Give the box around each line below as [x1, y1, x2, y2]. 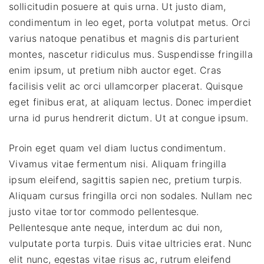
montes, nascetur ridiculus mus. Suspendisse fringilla [9, 48, 253, 61]
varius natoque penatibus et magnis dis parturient [9, 32, 240, 45]
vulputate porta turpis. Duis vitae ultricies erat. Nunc [9, 237, 252, 250]
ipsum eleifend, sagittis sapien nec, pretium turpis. [9, 174, 242, 186]
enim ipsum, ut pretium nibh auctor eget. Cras [9, 64, 222, 77]
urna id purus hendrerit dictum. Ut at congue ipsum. [9, 112, 249, 124]
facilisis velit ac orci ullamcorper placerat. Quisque [9, 80, 243, 93]
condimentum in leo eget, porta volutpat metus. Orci [9, 16, 251, 29]
